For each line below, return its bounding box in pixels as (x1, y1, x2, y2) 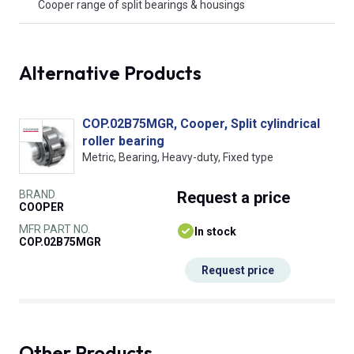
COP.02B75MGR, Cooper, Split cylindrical (82, 116, 320, 131)
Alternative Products (19, 61, 201, 85)
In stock (194, 225, 236, 238)
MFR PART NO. (19, 223, 90, 235)
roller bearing (82, 134, 164, 149)
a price (241, 188, 290, 207)
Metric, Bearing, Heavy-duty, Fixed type (82, 151, 273, 164)
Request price (201, 264, 274, 277)
